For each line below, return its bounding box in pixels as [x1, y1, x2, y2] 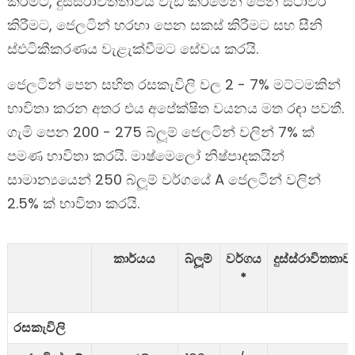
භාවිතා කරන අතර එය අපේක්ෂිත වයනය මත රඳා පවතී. [6, 97, 344, 118]
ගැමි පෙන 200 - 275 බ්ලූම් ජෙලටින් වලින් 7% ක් [6, 121, 315, 142]
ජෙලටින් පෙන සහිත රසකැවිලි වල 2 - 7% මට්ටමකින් [6, 74, 341, 94]
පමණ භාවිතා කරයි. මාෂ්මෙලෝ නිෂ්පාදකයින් [6, 145, 284, 166]
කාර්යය [113, 249, 156, 268]
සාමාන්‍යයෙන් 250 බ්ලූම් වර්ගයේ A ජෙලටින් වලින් [6, 169, 321, 189]
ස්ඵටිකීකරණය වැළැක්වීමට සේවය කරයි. [6, 38, 258, 59]
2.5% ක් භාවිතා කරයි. [6, 193, 139, 213]
